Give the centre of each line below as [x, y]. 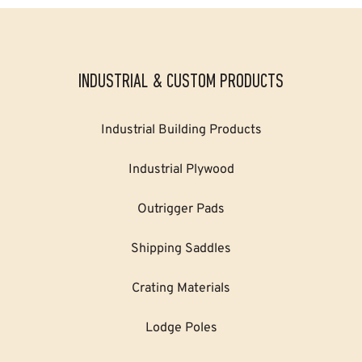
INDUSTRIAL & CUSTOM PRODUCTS [181, 82]
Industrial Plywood [181, 168]
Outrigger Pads [181, 207]
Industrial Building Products [181, 128]
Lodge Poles [181, 326]
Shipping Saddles [181, 247]
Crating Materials [181, 286]
